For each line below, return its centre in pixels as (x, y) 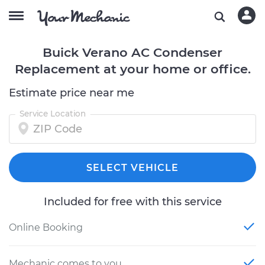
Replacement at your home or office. (132, 69)
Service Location (53, 114)
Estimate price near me (72, 93)
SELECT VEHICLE (132, 168)
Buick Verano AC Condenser (132, 52)
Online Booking (46, 227)
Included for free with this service (132, 202)
